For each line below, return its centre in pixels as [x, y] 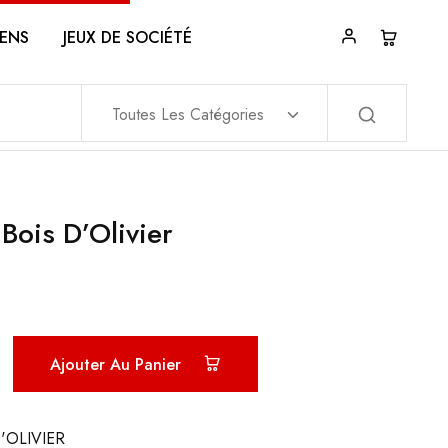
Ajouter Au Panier [117, 364]
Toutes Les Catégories [188, 114]
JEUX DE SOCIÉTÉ [127, 37]
